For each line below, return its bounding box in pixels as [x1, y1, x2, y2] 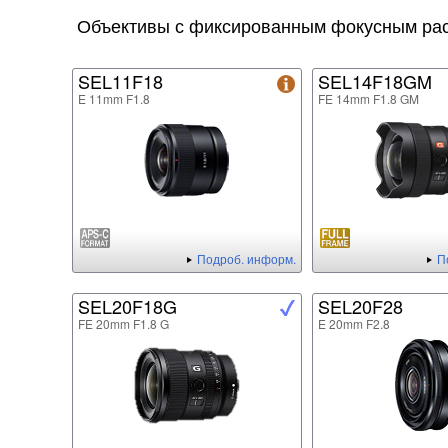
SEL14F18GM [318, 68, 432, 95]
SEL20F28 [318, 293, 403, 320]
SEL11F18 [78, 68, 163, 95]
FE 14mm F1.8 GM [318, 90, 419, 108]
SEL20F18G [78, 293, 177, 320]
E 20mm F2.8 [318, 315, 390, 333]
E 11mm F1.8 [78, 90, 150, 108]
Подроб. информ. [197, 250, 296, 268]
